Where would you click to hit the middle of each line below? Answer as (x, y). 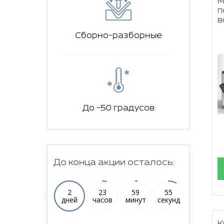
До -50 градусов (118, 108)
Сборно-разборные (118, 35)
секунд (168, 199)
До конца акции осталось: (114, 162)
